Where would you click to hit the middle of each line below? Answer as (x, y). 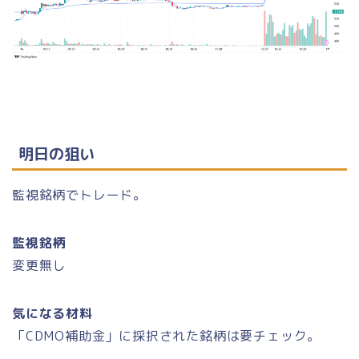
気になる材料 (52, 314)
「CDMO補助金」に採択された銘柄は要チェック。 (167, 336)
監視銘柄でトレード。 (79, 195)
